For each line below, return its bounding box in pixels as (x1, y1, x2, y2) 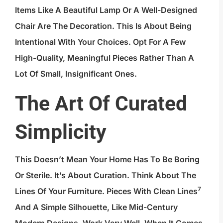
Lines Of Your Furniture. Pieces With (15, 186, 153, 196)
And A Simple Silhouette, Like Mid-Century (15, 202, 178, 212)
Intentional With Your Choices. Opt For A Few (15, 36, 186, 47)
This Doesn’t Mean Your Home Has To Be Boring (15, 154, 200, 164)
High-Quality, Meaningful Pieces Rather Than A (15, 52, 194, 63)
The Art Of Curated (15, 91, 187, 115)
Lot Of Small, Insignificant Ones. (15, 68, 137, 79)
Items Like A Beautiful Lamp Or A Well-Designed (15, 4, 197, 15)
